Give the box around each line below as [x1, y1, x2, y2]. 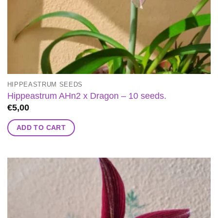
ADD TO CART [16, 124, 66, 132]
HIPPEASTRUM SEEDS [7, 81, 83, 89]
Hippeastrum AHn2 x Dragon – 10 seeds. [7, 91, 166, 101]
